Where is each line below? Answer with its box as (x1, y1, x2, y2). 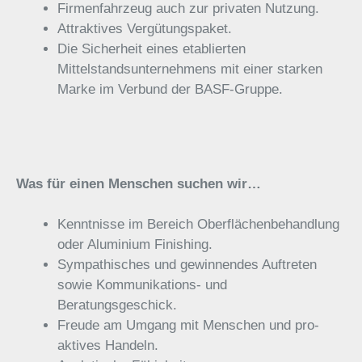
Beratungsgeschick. (57, 297, 177, 313)
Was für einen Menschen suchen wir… (16, 175, 261, 192)
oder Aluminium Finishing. (57, 237, 213, 252)
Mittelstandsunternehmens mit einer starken (57, 61, 322, 77)
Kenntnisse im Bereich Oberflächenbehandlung (57, 217, 339, 232)
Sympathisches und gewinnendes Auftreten (57, 257, 317, 272)
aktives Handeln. (57, 338, 158, 353)
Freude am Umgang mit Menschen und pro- (57, 318, 319, 333)
